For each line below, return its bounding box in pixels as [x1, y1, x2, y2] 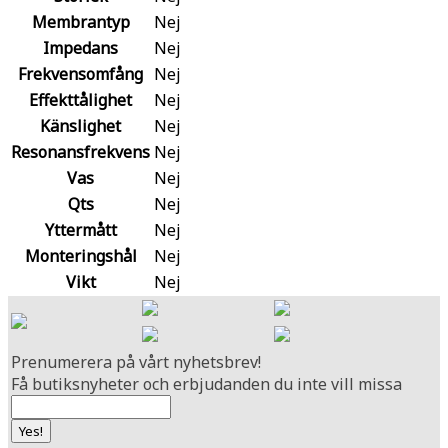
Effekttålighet [29, 88, 132, 111]
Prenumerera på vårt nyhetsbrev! [11, 350, 261, 373]
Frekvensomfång [18, 62, 143, 85]
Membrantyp [31, 10, 130, 33]
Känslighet [40, 114, 121, 137]
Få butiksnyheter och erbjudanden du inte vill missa [11, 372, 402, 395]
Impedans [43, 36, 118, 59]
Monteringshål [24, 244, 137, 267]
